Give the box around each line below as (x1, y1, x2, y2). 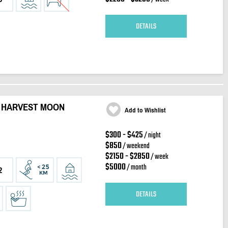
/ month (125, 162, 147, 174)
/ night (142, 130, 161, 141)
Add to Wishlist (124, 106, 166, 114)
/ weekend (121, 140, 150, 152)
